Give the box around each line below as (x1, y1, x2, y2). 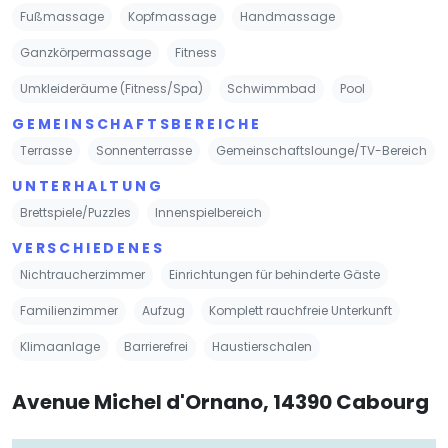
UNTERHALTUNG (12, 175, 164, 196)
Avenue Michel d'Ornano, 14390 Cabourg (12, 387, 429, 416)
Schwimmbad (227, 79, 316, 97)
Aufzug (142, 301, 185, 319)
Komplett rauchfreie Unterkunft (209, 301, 392, 319)
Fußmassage (20, 7, 104, 25)
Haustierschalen (212, 337, 312, 355)
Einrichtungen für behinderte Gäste (169, 265, 380, 283)
